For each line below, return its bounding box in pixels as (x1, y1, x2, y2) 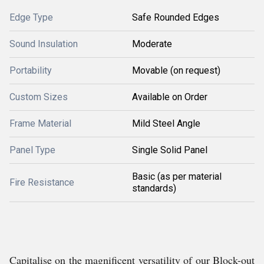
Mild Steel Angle (132, 118, 200, 130)
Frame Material (9, 118, 71, 130)
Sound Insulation (9, 38, 78, 50)
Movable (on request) (132, 65, 220, 77)
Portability (9, 65, 52, 77)
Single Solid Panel (132, 144, 207, 156)
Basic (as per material (132, 171, 222, 183)
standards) (132, 183, 176, 194)
